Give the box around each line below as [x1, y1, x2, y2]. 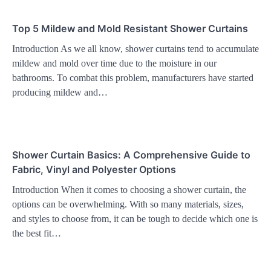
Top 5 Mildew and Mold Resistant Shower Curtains [12, 22, 248, 34]
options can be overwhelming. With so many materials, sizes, [12, 198, 244, 209]
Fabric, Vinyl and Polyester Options [12, 163, 176, 175]
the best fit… [12, 227, 61, 238]
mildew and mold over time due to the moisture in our [12, 57, 217, 68]
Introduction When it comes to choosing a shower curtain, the [12, 184, 246, 195]
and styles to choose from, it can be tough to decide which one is [12, 213, 258, 224]
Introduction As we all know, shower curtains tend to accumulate [12, 43, 259, 54]
